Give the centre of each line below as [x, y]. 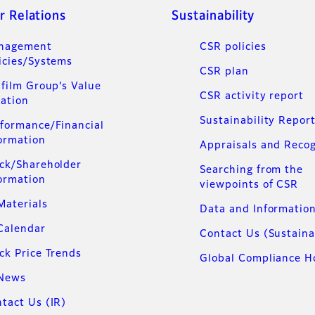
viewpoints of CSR [249, 185]
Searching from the [252, 171]
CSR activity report [252, 97]
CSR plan [224, 72]
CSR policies [233, 47]
